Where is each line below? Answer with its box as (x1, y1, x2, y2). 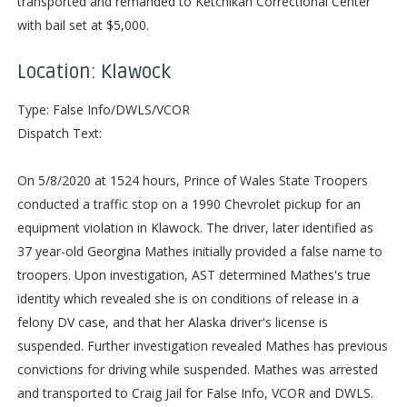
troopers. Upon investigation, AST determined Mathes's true (16, 265, 371, 283)
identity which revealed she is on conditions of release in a (16, 289, 359, 307)
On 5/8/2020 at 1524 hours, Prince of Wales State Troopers (16, 171, 368, 189)
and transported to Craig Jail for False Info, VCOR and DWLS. (16, 383, 373, 402)
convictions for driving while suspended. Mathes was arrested (16, 360, 378, 378)
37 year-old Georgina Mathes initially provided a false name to (16, 242, 382, 260)
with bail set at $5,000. (16, 15, 149, 34)
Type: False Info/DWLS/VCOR (16, 100, 190, 118)
